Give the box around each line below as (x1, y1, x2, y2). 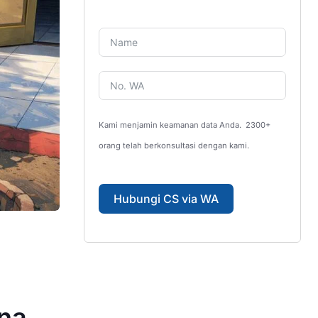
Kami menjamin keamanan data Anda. (99, 120, 246, 130)
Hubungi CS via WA (114, 192, 219, 206)
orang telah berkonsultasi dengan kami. (99, 141, 251, 150)
